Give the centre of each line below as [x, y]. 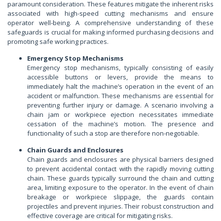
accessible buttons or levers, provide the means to [120, 77]
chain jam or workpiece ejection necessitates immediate [120, 114]
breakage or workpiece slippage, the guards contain [120, 197]
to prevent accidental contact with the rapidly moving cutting [120, 168]
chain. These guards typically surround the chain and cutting [120, 178]
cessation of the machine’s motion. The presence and [120, 124]
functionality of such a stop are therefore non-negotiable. [113, 133]
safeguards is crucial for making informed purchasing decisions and [110, 32]
